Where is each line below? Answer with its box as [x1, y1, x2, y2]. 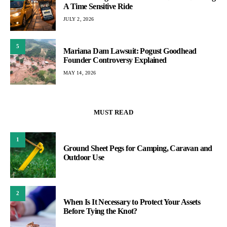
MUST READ [94, 108, 133, 116]
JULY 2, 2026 [63, 16, 94, 22]
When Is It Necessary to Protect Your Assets [63, 197, 201, 206]
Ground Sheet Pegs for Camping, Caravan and [63, 143, 212, 153]
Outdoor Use [63, 153, 104, 162]
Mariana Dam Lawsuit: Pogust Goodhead [63, 47, 197, 55]
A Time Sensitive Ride [63, 2, 133, 11]
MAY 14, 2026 [63, 70, 96, 75]
